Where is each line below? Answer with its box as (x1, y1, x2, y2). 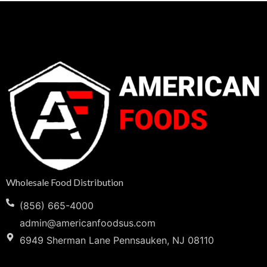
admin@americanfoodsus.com (19, 217, 156, 229)
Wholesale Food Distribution (6, 176, 123, 188)
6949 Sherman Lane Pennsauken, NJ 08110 (19, 234, 214, 247)
